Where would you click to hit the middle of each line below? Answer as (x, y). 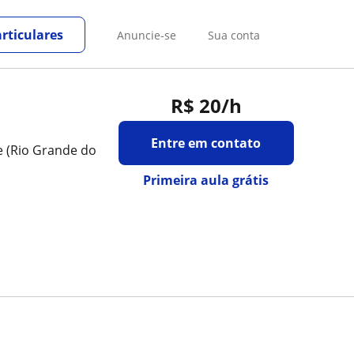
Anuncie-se (147, 35)
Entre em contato (206, 143)
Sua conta (234, 35)
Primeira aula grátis (206, 180)
